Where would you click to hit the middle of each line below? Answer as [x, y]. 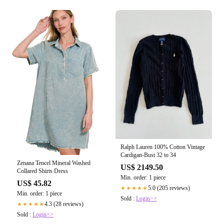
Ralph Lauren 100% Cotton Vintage [163, 147]
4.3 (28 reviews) [64, 204]
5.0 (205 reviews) [169, 188]
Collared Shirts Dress [42, 171]
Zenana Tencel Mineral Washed [54, 163]
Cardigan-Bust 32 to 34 [148, 155]
